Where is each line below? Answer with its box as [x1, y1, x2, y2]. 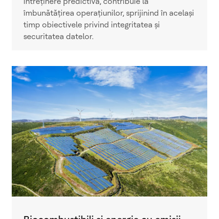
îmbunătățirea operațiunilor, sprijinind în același [23, 8, 194, 18]
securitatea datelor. [23, 32, 93, 42]
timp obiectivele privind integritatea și [23, 20, 160, 30]
